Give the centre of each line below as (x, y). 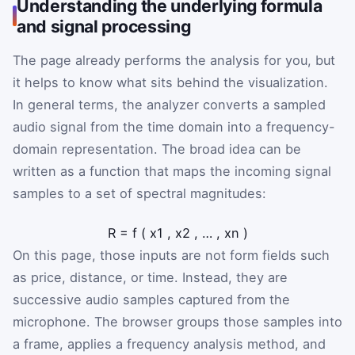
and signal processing (104, 27)
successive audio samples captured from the (151, 299)
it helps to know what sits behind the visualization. (170, 83)
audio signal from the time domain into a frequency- (174, 127)
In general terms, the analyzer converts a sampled (169, 105)
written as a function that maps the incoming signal (172, 172)
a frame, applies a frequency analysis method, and (169, 344)
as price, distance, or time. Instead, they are (150, 277)
